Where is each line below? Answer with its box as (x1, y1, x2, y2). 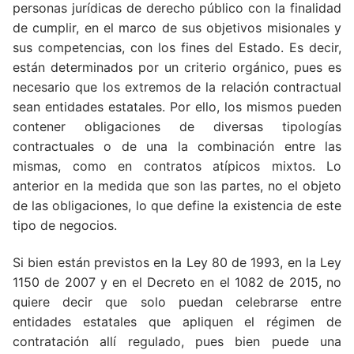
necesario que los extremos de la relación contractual (13, 78, 341, 95)
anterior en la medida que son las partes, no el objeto (13, 177, 341, 194)
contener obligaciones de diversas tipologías (13, 118, 341, 134)
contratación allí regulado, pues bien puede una (13, 333, 341, 350)
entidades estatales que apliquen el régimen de (13, 314, 341, 330)
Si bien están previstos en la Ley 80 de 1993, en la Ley (13, 254, 341, 271)
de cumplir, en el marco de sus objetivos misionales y (13, 19, 341, 36)
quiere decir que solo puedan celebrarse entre (13, 294, 341, 311)
